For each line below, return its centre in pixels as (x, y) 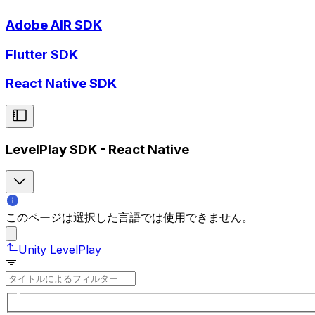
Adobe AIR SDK (54, 25)
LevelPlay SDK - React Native (97, 149)
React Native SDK (61, 84)
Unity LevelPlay (60, 250)
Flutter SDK (42, 54)
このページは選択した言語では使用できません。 (129, 218)
